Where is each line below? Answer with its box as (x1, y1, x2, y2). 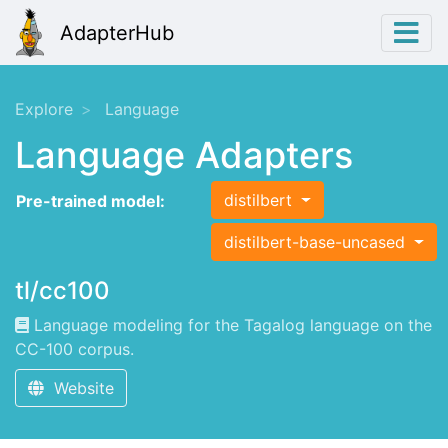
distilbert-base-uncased (224, 232, 410, 253)
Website (44, 378, 114, 399)
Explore (15, 99, 73, 120)
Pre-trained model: (16, 191, 165, 212)
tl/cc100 (15, 276, 110, 306)
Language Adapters (15, 133, 353, 178)
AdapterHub (60, 20, 174, 45)
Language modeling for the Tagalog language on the (29, 315, 432, 336)
